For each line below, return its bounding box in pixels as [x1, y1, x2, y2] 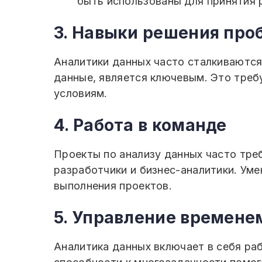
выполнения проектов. [54, 180, 173, 192]
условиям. [54, 87, 108, 99]
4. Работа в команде [54, 115, 227, 135]
